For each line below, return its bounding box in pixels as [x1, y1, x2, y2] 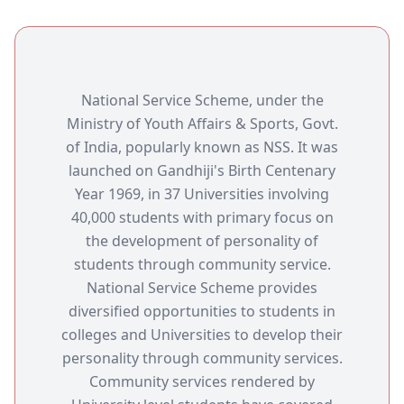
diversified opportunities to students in [69, 301, 335, 322]
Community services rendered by [89, 372, 315, 392]
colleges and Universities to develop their [61, 325, 343, 345]
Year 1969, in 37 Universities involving [75, 184, 329, 205]
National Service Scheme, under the [80, 90, 324, 111]
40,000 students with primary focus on [70, 207, 334, 228]
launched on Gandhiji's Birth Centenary [69, 161, 335, 181]
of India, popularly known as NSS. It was [66, 137, 338, 158]
